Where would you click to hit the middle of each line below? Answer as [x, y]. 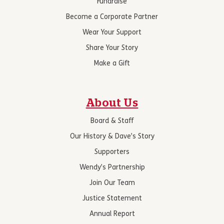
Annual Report [112, 214]
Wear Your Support [112, 33]
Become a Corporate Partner [112, 17]
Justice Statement [112, 199]
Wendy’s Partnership [112, 168]
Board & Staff [112, 121]
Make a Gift [112, 64]
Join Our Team [112, 183]
